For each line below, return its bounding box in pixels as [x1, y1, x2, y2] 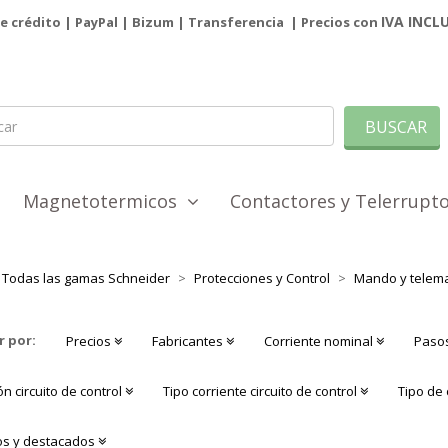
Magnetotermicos [23, 189, 187, 214]
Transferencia [187, 13, 287, 31]
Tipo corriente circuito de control [162, 382, 360, 401]
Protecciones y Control [193, 269, 330, 288]
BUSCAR [361, 116, 427, 139]
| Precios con [286, 13, 381, 31]
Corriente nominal [263, 332, 376, 351]
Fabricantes [151, 332, 226, 351]
